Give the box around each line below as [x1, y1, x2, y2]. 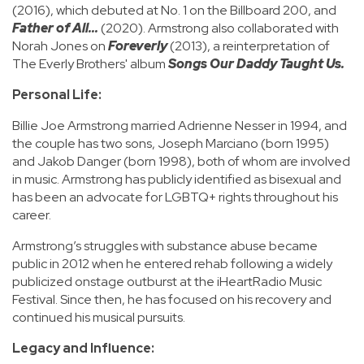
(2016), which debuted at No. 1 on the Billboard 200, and [12, 2, 336, 19]
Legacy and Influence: [12, 340, 154, 357]
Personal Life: [12, 86, 102, 103]
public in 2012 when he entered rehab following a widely [12, 255, 332, 272]
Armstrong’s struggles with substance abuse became [12, 237, 318, 254]
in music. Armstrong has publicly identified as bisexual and [12, 171, 341, 188]
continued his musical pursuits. [12, 309, 185, 326]
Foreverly [108, 37, 167, 54]
